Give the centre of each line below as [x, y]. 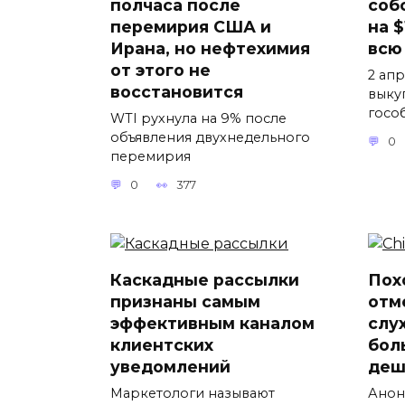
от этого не [160, 70]
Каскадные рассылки [205, 280]
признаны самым [185, 302]
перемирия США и [191, 26]
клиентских [162, 345]
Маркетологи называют [193, 394]
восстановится [177, 91]
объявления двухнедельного [210, 137]
